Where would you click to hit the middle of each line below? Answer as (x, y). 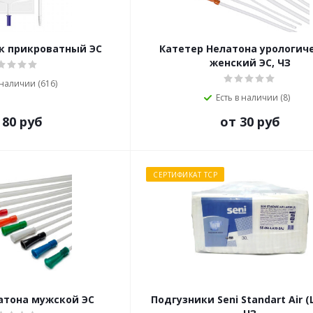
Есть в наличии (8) (253, 97)
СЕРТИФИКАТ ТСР (185, 175)
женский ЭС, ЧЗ (250, 63)
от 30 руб (250, 122)
